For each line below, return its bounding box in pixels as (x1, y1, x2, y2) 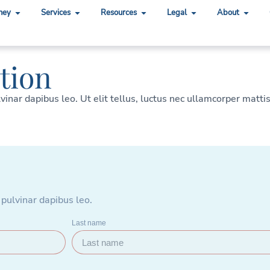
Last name (71, 219, 106, 227)
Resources (101, 7, 137, 19)
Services (41, 7, 71, 19)
